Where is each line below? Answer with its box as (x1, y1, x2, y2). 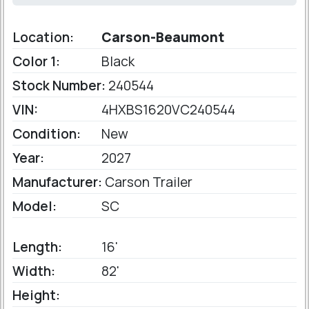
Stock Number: (12, 77, 106, 95)
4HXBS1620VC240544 (99, 101, 235, 119)
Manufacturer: (12, 173, 102, 192)
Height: (12, 286, 60, 305)
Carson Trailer (102, 173, 192, 192)
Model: (12, 197, 57, 216)
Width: (12, 262, 55, 281)
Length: (12, 238, 62, 257)
